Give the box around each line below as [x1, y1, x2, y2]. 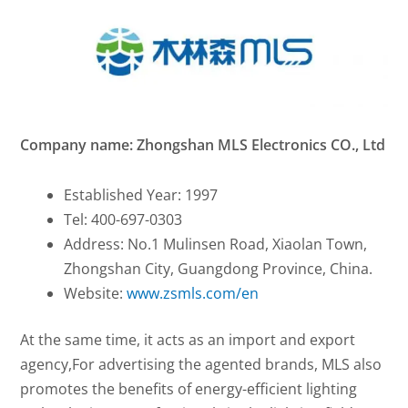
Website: [64, 283, 127, 304]
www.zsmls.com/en [127, 283, 260, 304]
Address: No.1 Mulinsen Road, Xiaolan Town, [64, 234, 368, 255]
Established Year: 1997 [64, 185, 219, 206]
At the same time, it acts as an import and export [20, 330, 356, 351]
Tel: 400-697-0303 [64, 209, 183, 230]
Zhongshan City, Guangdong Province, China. [64, 259, 373, 280]
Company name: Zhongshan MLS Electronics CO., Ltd [20, 135, 386, 156]
